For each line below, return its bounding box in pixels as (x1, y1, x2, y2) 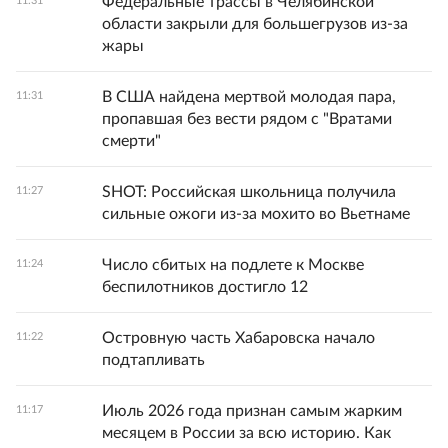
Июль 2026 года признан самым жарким (102, 402, 402, 419)
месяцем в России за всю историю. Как (102, 424, 391, 441)
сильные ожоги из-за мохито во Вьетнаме (102, 205, 410, 222)
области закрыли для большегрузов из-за (102, 15, 408, 32)
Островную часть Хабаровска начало (102, 329, 375, 346)
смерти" (102, 132, 161, 149)
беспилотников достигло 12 (102, 278, 308, 295)
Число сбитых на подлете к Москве (102, 256, 364, 273)
